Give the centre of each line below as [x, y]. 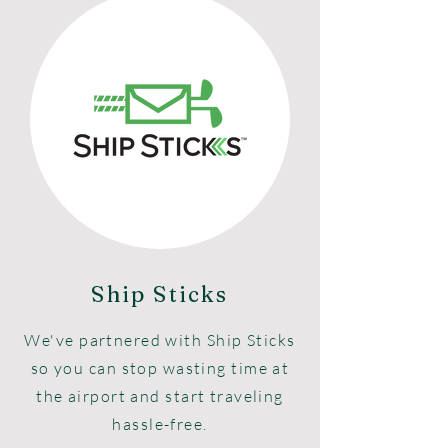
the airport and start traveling [160, 396]
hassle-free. [160, 424]
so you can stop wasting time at [160, 368]
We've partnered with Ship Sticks [160, 340]
